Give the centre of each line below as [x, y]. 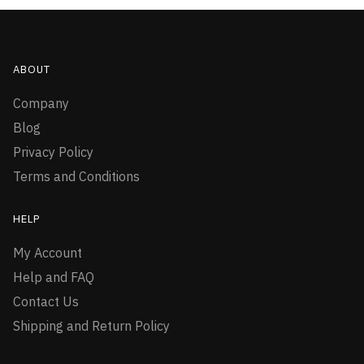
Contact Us [46, 302]
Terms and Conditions [76, 177]
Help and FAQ [54, 277]
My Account [48, 253]
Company [41, 104]
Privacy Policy [53, 152]
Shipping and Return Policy [91, 326]
